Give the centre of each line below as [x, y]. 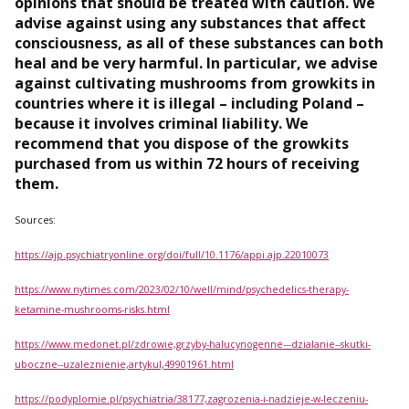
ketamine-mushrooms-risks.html [92, 310]
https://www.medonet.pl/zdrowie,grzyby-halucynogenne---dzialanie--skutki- [193, 345]
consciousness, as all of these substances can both [199, 43]
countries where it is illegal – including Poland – [189, 104]
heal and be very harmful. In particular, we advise [196, 63]
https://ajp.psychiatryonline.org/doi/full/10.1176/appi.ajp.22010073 [172, 255]
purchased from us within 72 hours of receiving [187, 164]
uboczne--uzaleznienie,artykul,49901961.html [124, 365]
